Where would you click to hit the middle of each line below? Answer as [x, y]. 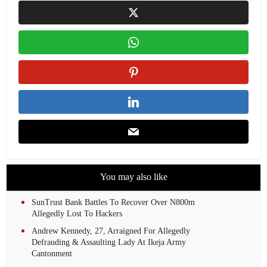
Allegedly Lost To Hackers [77, 214]
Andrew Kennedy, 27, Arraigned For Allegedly [111, 231]
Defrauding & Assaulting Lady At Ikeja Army [109, 242]
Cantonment [52, 254]
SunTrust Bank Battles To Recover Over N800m [114, 202]
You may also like [133, 177]
